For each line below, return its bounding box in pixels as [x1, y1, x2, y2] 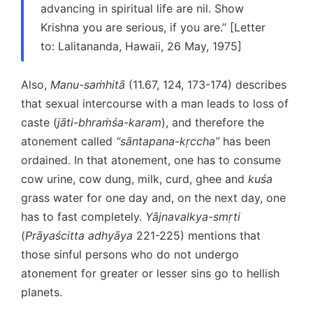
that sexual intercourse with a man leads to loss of [21, 96, 289, 110]
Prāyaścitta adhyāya [25, 228, 133, 242]
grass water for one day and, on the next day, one [21, 190, 286, 205]
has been [219, 133, 270, 148]
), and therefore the [161, 115, 264, 129]
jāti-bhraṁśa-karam [57, 115, 161, 129]
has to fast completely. [21, 209, 145, 224]
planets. [21, 284, 62, 299]
